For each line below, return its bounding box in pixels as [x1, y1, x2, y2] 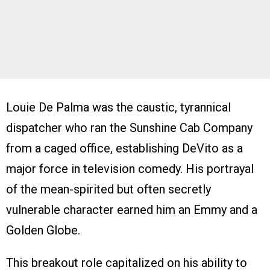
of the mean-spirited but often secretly [6, 181, 211, 196]
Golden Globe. [6, 222, 80, 237]
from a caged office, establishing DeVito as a [6, 140, 243, 155]
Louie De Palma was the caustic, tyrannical [6, 99, 231, 115]
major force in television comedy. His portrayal [6, 161, 254, 176]
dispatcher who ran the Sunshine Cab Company [6, 120, 253, 135]
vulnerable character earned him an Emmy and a [6, 202, 257, 217]
